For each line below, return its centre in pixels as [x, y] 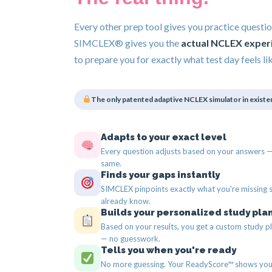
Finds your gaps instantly [160, 175]
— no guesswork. [131, 239]
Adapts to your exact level [164, 137]
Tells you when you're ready [168, 250]
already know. [126, 201]
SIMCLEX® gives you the [127, 43]
